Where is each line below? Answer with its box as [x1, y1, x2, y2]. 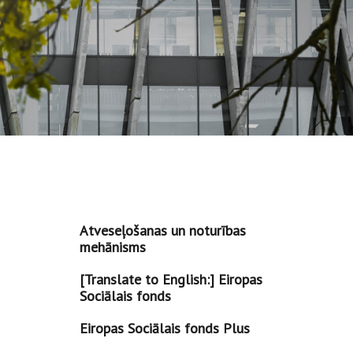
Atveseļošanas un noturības [79, 221, 246, 240]
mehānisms [79, 238, 146, 256]
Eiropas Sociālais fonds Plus [79, 319, 250, 337]
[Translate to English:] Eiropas [79, 270, 262, 288]
